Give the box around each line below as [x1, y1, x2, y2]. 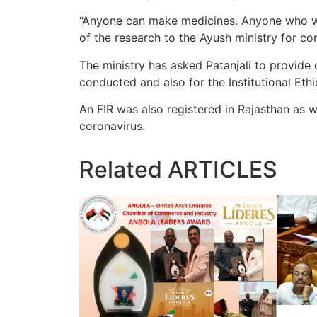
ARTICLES [168, 156, 277, 184]
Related [79, 156, 168, 184]
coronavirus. [79, 118, 145, 133]
